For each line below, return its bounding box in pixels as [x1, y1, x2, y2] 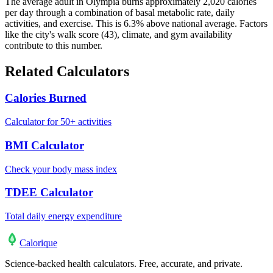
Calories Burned [5, 91, 87, 105]
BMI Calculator [5, 138, 84, 152]
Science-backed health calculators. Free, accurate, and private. [5, 258, 243, 269]
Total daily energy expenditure [5, 211, 122, 221]
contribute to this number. [5, 40, 102, 51]
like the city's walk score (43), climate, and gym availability [5, 29, 232, 40]
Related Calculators [5, 63, 129, 79]
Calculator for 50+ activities [5, 116, 112, 127]
